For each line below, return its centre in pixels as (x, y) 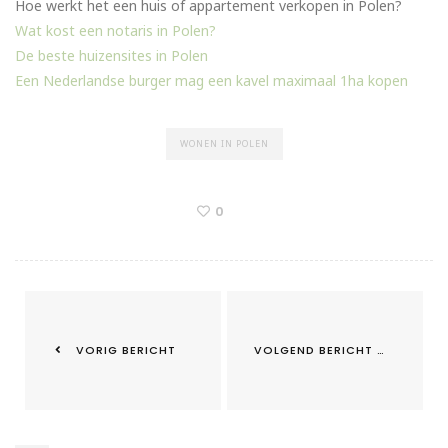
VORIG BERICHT (124, 350)
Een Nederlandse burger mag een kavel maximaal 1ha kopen (211, 81)
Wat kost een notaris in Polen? (115, 31)
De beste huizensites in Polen (111, 56)
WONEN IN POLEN (224, 144)
